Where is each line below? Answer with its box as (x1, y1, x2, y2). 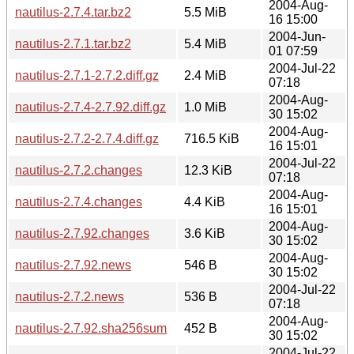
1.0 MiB (184, 100, 227, 114)
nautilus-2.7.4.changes (15, 194, 142, 209)
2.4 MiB (184, 68, 227, 82)
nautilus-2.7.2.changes (15, 163, 142, 177)
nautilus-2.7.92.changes (15, 226, 149, 240)
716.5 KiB (184, 131, 239, 145)
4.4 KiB (184, 194, 225, 209)
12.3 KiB (184, 163, 232, 177)
